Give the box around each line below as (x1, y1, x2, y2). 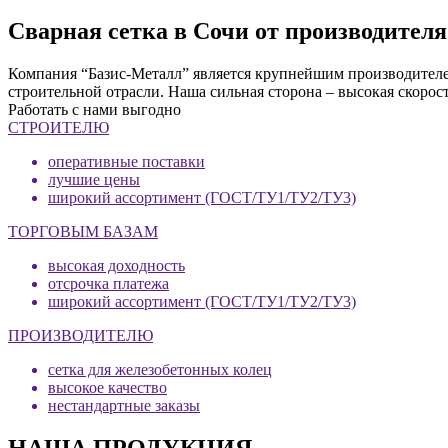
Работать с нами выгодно (8, 100, 181, 118)
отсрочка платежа (48, 274, 169, 292)
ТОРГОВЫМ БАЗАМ (8, 222, 158, 240)
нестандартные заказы (48, 396, 200, 414)
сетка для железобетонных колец (48, 360, 272, 378)
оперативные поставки (48, 152, 205, 170)
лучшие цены (48, 170, 140, 188)
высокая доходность (48, 256, 185, 274)
